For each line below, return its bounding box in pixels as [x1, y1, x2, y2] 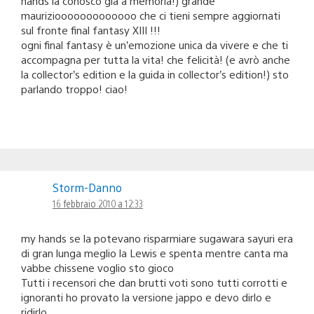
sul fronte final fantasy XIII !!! [21, 22, 161, 36]
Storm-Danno [53, 179, 122, 195]
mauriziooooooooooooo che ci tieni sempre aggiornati [21, 8, 280, 22]
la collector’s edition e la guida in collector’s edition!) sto [21, 67, 289, 81]
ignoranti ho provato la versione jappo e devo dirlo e [21, 289, 271, 303]
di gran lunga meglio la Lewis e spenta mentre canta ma [21, 245, 288, 259]
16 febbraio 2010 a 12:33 [53, 196, 143, 210]
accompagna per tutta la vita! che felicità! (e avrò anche [21, 52, 290, 66]
